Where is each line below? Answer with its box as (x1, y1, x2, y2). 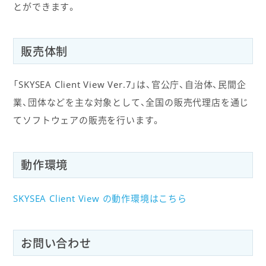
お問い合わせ (20, 235, 91, 251)
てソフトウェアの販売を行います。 (13, 114, 161, 126)
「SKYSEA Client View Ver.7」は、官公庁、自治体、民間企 (13, 78, 246, 91)
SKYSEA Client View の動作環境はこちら (13, 192, 187, 205)
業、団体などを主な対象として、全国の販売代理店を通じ (13, 96, 249, 109)
